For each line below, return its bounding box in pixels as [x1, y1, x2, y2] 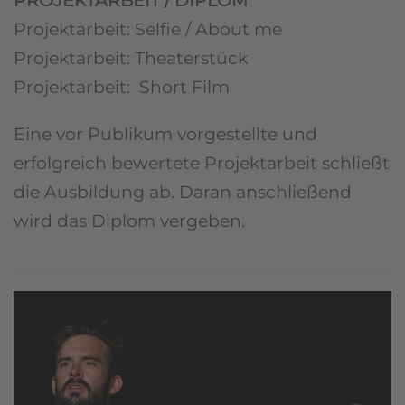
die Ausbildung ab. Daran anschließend [14, 182, 352, 203]
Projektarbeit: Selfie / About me [14, 19, 282, 41]
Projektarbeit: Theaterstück [14, 48, 248, 70]
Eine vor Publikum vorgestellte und [14, 124, 317, 146]
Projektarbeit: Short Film [14, 77, 230, 99]
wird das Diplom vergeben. [14, 211, 245, 232]
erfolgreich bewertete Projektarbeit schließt [14, 153, 390, 174]
